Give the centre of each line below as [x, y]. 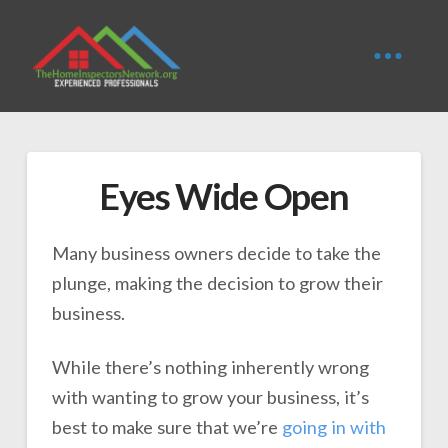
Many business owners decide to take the [216, 252]
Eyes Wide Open [224, 196]
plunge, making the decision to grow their [217, 282]
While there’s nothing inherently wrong [210, 366]
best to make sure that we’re [166, 426]
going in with [333, 426]
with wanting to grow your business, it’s [210, 396]
